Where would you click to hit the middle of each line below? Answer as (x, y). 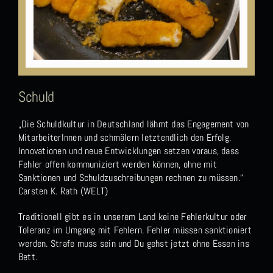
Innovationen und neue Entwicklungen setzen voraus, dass (129, 151)
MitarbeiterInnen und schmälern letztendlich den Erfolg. (125, 137)
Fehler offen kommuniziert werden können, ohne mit (117, 164)
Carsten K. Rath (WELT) (63, 191)
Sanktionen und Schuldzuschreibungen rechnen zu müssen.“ (131, 177)
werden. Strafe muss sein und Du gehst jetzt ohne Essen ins (133, 243)
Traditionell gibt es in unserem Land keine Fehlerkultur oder (133, 216)
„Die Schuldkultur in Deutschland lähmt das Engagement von (133, 124)
